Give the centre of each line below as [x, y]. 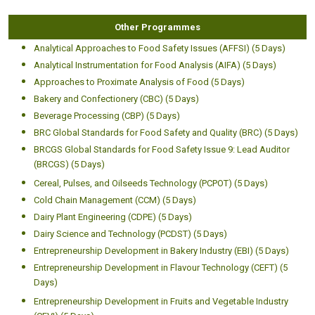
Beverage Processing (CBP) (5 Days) [107, 115]
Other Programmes [157, 27]
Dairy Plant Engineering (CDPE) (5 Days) [113, 217]
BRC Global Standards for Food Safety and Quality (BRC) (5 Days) [166, 132]
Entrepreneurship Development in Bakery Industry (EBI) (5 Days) [161, 250]
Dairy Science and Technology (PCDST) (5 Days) [130, 233]
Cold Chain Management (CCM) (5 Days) [115, 200]
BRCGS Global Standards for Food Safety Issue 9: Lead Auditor [162, 149]
